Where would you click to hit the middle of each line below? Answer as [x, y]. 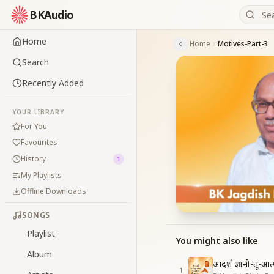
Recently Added [53, 83]
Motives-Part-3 [243, 44]
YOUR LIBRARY [38, 112]
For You [34, 126]
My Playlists [41, 175]
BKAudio [52, 15]
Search [35, 62]
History [33, 159]
